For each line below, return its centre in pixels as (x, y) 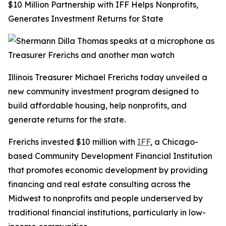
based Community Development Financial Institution (110, 156)
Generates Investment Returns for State (86, 19)
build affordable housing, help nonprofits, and (97, 105)
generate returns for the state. (67, 120)
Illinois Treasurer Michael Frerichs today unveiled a (108, 77)
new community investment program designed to (103, 91)
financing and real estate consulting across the (99, 184)
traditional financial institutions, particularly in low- (107, 212)
